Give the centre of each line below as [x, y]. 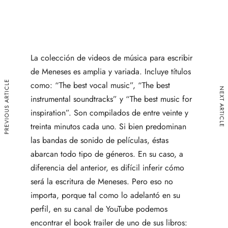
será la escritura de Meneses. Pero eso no [102, 181]
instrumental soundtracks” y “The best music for [111, 99]
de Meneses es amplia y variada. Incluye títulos [111, 71]
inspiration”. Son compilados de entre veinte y [109, 112]
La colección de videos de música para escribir [111, 58]
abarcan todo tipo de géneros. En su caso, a [107, 154]
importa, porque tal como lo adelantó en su [105, 195]
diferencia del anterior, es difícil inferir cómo [107, 167]
